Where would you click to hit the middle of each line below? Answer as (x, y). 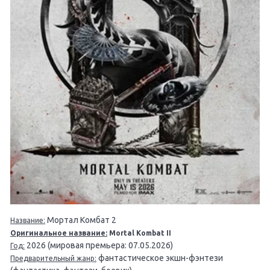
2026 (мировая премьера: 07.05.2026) (99, 246)
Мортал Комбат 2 (81, 220)
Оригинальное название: (59, 233)
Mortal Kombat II (139, 233)
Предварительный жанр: (53, 259)
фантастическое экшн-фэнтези (160, 258)
